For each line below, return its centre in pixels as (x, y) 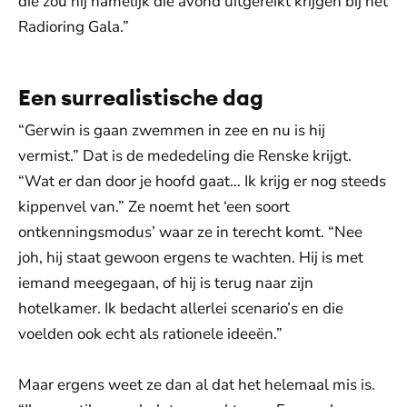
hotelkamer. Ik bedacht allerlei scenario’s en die (181, 308)
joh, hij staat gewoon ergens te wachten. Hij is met (191, 258)
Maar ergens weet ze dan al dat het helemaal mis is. (197, 385)
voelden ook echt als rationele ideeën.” (150, 334)
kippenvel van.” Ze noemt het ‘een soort (154, 207)
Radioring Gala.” (74, 27)
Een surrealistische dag (141, 97)
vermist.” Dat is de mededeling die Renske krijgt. (185, 156)
